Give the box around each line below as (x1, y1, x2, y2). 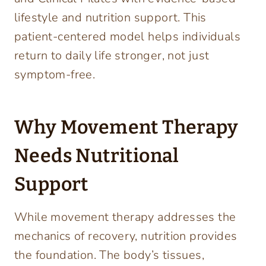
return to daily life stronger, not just (14, 47, 210, 64)
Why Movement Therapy (14, 116, 238, 139)
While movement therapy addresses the (14, 209, 236, 226)
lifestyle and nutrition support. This (14, 9, 207, 26)
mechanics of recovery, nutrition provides (14, 228, 237, 245)
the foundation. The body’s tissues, (14, 247, 204, 264)
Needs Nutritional (14, 144, 179, 167)
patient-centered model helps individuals (14, 28, 240, 45)
